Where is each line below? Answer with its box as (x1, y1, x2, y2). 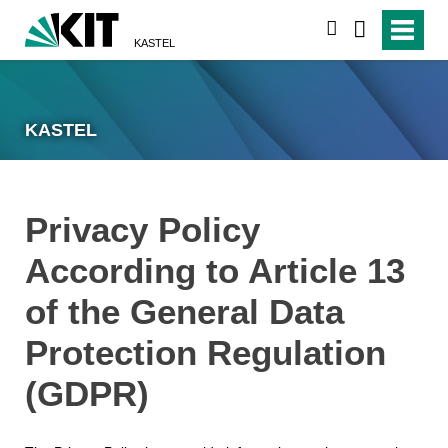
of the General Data (24, 291, 344, 331)
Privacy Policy (24, 209, 260, 249)
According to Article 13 (24, 250, 405, 290)
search (337, 20, 386, 38)
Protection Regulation (24, 332, 386, 372)
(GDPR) (24, 373, 149, 413)
